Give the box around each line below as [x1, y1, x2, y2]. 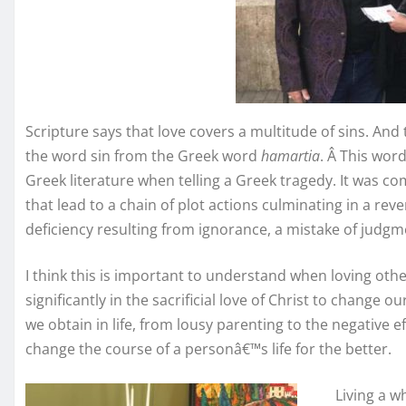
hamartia [261, 146, 320, 167]
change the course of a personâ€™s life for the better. [25, 339, 391, 360]
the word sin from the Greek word [25, 146, 261, 167]
